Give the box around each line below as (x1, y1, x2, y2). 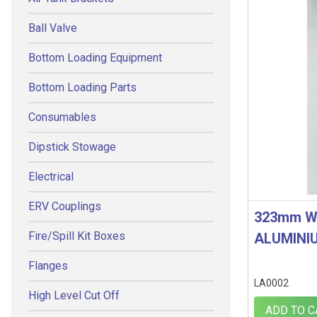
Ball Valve (28, 21, 77, 35)
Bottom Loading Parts (28, 81, 137, 94)
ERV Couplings (28, 200, 101, 213)
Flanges (28, 259, 68, 272)
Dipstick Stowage (28, 140, 116, 154)
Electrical (28, 170, 74, 183)
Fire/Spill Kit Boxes (28, 229, 125, 243)
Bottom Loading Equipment (28, 51, 162, 64)
